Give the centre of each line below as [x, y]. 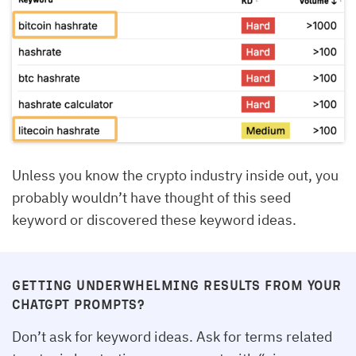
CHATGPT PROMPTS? [78, 304]
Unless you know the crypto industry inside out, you [175, 175]
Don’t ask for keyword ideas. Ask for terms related [172, 336]
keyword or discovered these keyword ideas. [154, 219]
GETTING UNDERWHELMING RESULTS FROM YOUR [177, 284]
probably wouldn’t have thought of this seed [151, 197]
